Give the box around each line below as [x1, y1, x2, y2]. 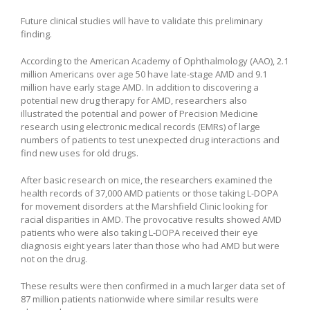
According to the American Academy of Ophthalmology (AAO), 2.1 [21, 54, 289, 67]
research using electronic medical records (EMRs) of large [21, 120, 260, 133]
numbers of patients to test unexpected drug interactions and [21, 133, 280, 146]
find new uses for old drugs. [21, 146, 138, 159]
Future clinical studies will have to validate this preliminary [21, 14, 263, 27]
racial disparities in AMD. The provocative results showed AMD [21, 212, 282, 226]
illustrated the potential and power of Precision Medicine [21, 107, 258, 120]
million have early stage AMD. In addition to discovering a [21, 80, 259, 93]
